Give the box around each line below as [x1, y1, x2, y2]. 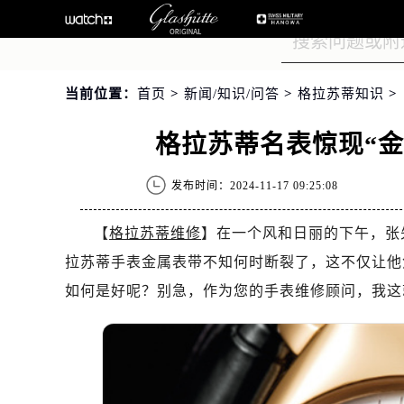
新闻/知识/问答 [184, 87, 280, 101]
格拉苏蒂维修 [109, 225, 201, 241]
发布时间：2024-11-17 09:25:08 [170, 179, 338, 192]
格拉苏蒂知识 [298, 87, 384, 101]
